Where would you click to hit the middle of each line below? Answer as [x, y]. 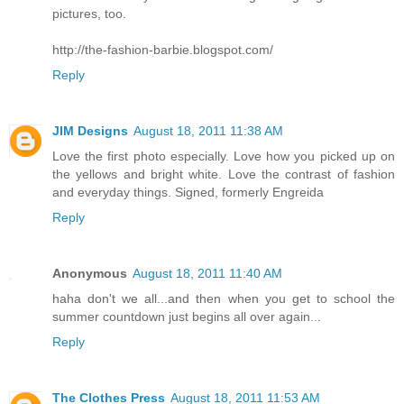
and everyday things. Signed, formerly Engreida [188, 192]
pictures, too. [89, 13]
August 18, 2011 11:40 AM [207, 273]
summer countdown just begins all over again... [187, 316]
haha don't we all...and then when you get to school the [224, 298]
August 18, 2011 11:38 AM [208, 130]
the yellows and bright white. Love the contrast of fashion [224, 174]
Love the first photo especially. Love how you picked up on [224, 156]
